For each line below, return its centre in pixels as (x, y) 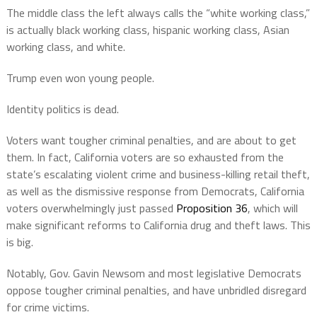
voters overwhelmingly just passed (91, 208)
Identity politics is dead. (62, 109)
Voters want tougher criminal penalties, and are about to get (151, 140)
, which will (272, 208)
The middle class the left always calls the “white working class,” (158, 13)
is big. (19, 242)
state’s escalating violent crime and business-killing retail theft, (158, 174)
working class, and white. (65, 47)
